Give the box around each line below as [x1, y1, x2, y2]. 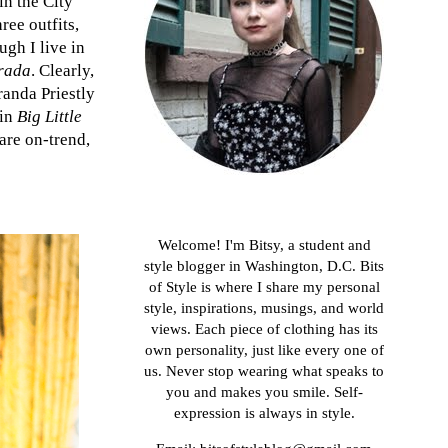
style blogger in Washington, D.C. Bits [144, 258, 384, 275]
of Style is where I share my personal [148, 279, 380, 296]
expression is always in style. [173, 405, 355, 422]
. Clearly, [30, 61, 94, 81]
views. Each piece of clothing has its [150, 321, 378, 338]
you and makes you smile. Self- [165, 384, 363, 401]
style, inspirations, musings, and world [144, 300, 384, 317]
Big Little [16, 107, 82, 127]
